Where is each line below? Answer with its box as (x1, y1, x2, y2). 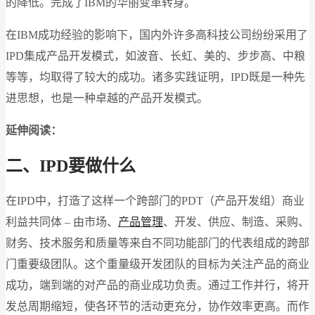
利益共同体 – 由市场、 (6, 215, 118, 228)
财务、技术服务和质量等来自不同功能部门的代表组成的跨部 (6, 236, 309, 249)
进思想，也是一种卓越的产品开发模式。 (6, 91, 208, 104)
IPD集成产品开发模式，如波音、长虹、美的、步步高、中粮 (6, 49, 305, 62)
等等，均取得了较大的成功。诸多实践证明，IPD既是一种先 (6, 70, 305, 83)
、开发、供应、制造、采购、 (163, 215, 309, 228)
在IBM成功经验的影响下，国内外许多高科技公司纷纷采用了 (6, 28, 308, 41)
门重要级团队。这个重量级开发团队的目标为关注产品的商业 (6, 257, 309, 270)
